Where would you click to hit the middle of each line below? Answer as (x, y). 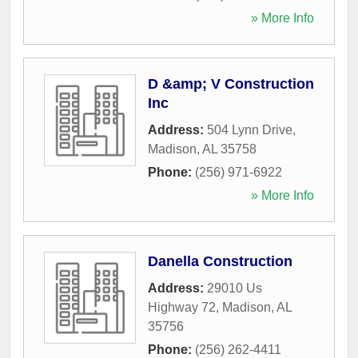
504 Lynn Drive (250, 129)
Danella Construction (220, 261)
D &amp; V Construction (231, 84)
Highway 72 (182, 307)
